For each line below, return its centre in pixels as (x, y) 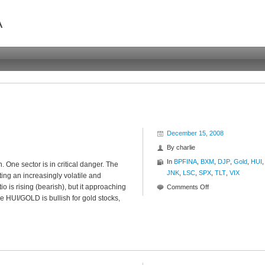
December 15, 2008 (195, 133)
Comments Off (188, 187)
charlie (186, 147)
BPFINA (185, 161)
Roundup (221, 209)
